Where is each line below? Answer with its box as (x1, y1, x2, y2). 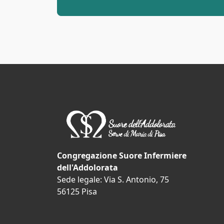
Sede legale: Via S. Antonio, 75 (57, 174, 169, 185)
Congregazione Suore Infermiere (57, 150, 186, 161)
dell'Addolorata (57, 162, 118, 173)
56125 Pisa (57, 186, 97, 197)
